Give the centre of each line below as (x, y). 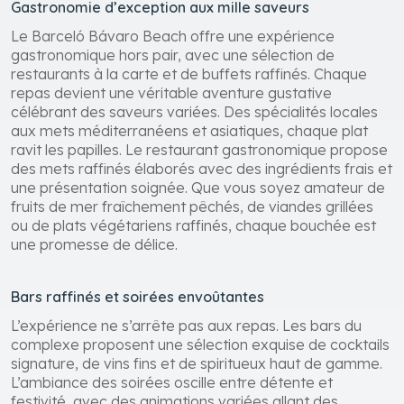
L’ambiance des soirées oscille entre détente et (172, 382)
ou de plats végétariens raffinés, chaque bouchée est (193, 225)
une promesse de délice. (94, 244)
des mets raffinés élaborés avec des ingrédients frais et (202, 168)
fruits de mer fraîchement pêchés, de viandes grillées (192, 206)
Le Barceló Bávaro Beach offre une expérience (173, 36)
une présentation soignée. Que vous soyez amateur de (198, 187)
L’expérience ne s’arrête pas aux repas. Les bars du (186, 325)
